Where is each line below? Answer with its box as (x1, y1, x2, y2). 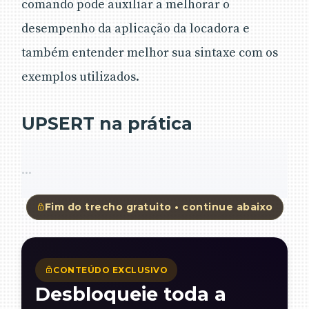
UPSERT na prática (21, 112, 192, 134)
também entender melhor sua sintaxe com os (21, 44, 278, 61)
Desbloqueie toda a (35, 282, 226, 306)
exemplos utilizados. (21, 68, 139, 85)
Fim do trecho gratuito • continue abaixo (44, 200, 273, 213)
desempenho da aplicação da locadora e (21, 20, 250, 37)
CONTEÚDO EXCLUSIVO (53, 264, 168, 275)
